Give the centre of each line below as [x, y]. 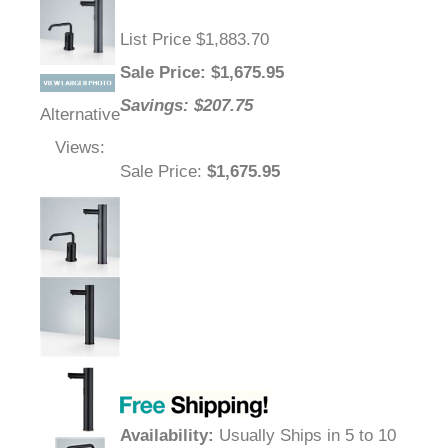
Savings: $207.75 [186, 106]
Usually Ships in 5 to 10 [305, 436]
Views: [80, 148]
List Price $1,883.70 [194, 40]
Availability [164, 436]
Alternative [80, 115]
